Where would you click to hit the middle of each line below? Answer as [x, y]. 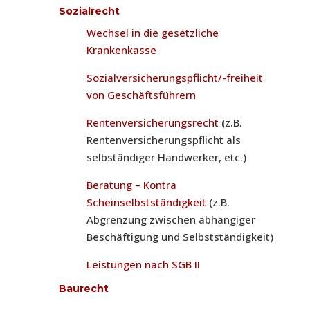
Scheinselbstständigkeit [146, 202]
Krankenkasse [121, 49]
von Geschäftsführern [141, 94]
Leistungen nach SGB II [143, 264]
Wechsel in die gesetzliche [152, 32]
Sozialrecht [89, 11]
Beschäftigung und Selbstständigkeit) [180, 236]
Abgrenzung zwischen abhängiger [171, 219]
